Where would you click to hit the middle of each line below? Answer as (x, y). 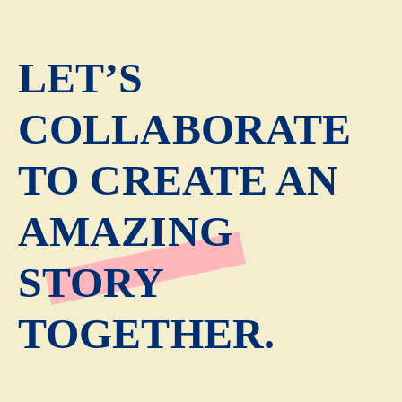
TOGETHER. (146, 334)
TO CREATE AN (179, 180)
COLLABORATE (185, 129)
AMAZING (125, 232)
